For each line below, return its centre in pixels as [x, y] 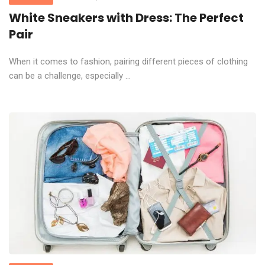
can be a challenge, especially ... [70, 75]
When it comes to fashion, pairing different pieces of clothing [128, 61]
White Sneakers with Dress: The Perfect [126, 17]
